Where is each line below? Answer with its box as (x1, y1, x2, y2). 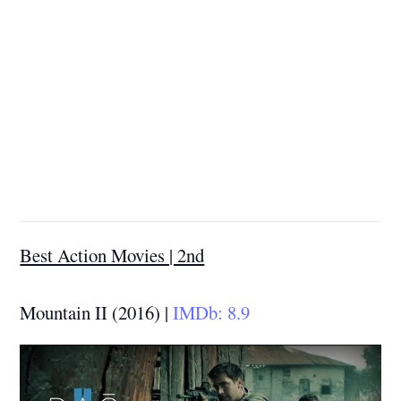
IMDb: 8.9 (168, 300, 251, 326)
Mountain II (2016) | (20, 300, 169, 326)
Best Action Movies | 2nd (20, 243, 205, 269)
